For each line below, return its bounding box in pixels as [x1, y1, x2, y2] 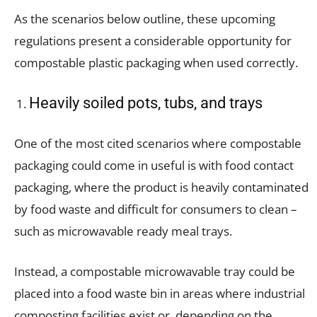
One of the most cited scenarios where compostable [14, 134, 301, 151]
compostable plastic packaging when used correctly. [14, 54, 298, 71]
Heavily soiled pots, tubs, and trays [29, 93, 263, 112]
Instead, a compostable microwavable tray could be [14, 263, 295, 279]
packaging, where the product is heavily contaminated [14, 178, 309, 195]
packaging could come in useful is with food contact [14, 156, 294, 173]
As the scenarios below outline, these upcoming [14, 10, 275, 27]
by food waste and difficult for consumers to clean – [14, 200, 297, 217]
